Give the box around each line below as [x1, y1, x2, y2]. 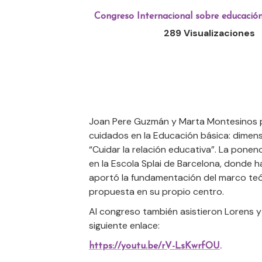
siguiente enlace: [89, 219, 160, 232]
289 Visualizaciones [164, 27, 256, 40]
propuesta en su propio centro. [89, 185, 224, 198]
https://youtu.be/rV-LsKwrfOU [89, 242, 220, 251]
